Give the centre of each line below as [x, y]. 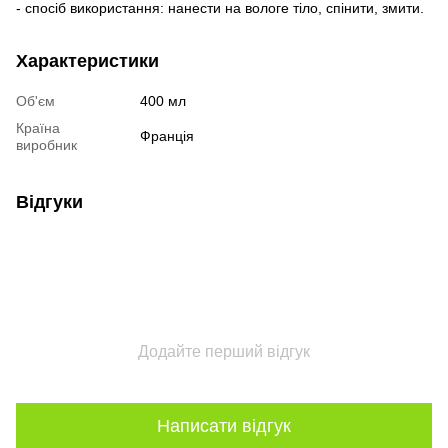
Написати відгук [224, 426]
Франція [167, 135]
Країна [38, 127]
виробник [46, 144]
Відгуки [49, 201]
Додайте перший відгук [224, 351]
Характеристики [87, 60]
